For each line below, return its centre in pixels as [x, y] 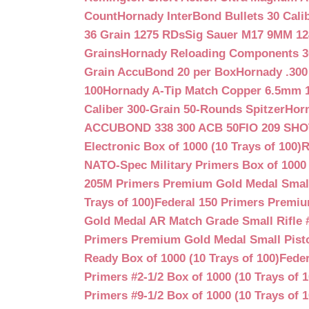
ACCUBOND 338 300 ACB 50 [161, 128]
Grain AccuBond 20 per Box [160, 72]
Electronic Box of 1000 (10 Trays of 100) [193, 146]
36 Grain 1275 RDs [134, 34]
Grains [102, 53]
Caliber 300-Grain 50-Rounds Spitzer [185, 109]
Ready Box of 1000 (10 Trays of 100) [182, 258]
